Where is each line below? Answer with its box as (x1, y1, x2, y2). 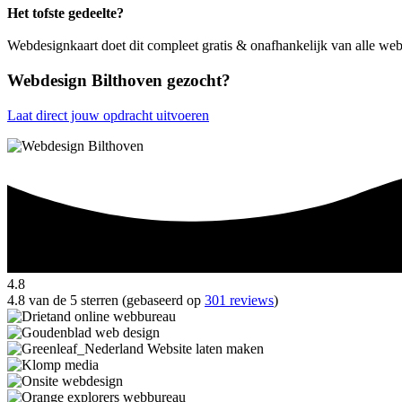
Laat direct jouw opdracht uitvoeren (7, 107, 209, 123)
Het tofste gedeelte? (7, 5, 124, 22)
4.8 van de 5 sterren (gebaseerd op (7, 293, 205, 309)
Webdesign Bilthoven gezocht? (7, 70, 231, 90)
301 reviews (205, 293, 274, 309)
